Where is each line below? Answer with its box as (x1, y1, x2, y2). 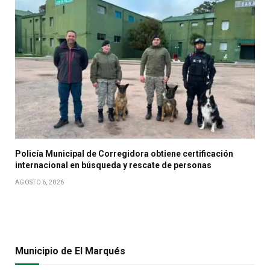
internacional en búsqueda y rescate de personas (15, 160, 212, 170)
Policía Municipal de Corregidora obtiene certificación (15, 148, 233, 159)
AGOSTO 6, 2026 (15, 178, 64, 186)
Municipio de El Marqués (15, 245, 125, 257)
